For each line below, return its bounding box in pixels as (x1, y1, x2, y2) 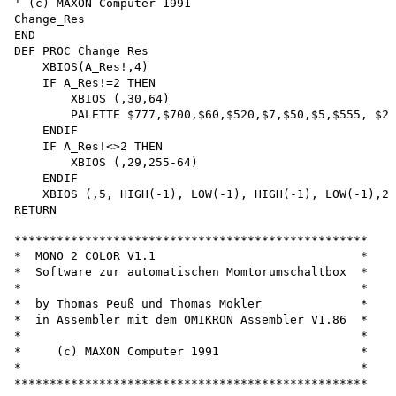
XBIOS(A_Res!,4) (14, 59, 148, 73)
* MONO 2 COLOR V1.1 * (14, 248, 368, 263)
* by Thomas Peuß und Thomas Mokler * (14, 296, 368, 310)
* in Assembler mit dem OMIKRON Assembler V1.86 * (14, 312, 368, 326)
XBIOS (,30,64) (14, 91, 170, 105)
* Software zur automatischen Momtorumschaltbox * (14, 264, 368, 278)
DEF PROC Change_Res (14, 43, 156, 57)
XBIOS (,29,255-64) (14, 155, 198, 169)
